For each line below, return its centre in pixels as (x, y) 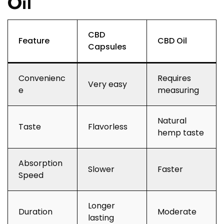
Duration (35, 212)
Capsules (107, 47)
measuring (178, 90)
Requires (174, 78)
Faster (170, 169)
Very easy (107, 84)
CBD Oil (172, 41)
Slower (101, 169)
